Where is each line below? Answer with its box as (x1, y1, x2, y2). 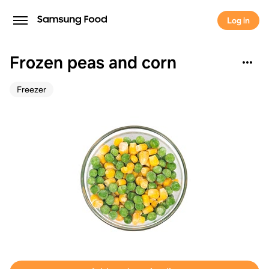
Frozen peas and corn (10, 51, 177, 74)
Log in (227, 15, 250, 26)
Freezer (17, 84, 46, 95)
